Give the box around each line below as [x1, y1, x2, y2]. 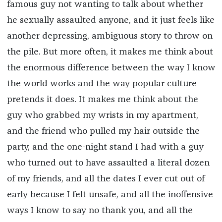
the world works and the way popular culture [6, 79, 197, 89]
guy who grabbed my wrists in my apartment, [6, 111, 198, 120]
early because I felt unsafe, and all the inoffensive [6, 190, 213, 200]
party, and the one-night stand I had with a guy [6, 143, 204, 152]
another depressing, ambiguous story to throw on [6, 32, 213, 41]
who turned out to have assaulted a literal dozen [6, 159, 210, 168]
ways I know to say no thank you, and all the [6, 206, 193, 216]
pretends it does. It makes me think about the [6, 95, 198, 105]
